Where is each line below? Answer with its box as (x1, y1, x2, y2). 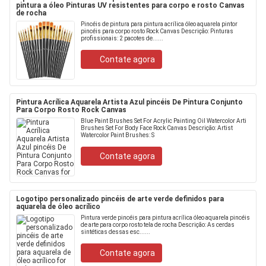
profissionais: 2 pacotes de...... (81, 35, 163, 42)
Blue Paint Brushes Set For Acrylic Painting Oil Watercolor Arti (81, 118, 246, 124)
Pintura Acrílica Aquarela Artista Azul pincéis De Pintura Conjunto (16, 98, 243, 106)
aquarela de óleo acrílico (16, 202, 100, 211)
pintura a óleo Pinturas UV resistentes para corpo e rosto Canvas (16, 1, 245, 9)
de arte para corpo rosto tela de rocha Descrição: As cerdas (81, 221, 235, 228)
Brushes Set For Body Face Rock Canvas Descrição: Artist (81, 125, 233, 131)
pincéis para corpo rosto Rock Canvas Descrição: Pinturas (81, 28, 233, 34)
